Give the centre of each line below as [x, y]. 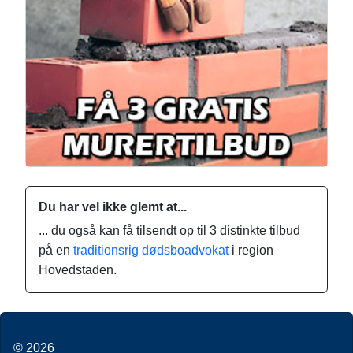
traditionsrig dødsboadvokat [151, 250]
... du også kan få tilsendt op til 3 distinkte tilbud [169, 230]
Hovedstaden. [78, 269]
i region [251, 250]
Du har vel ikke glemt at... [113, 206]
